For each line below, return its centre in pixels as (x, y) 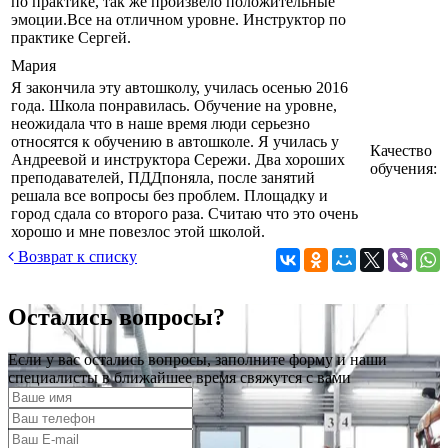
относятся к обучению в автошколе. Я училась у (175, 142)
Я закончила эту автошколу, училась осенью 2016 (179, 88)
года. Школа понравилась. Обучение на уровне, (174, 106)
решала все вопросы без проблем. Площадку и (169, 196)
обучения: (403, 169)
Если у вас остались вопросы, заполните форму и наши (197, 360)
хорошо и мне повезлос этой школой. (138, 232)
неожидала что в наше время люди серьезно (160, 124)
